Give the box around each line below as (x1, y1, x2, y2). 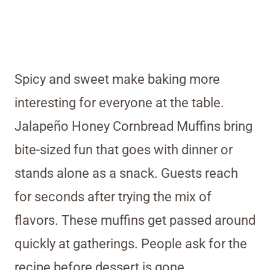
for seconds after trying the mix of (14, 189, 212, 204)
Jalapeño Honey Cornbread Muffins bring (14, 118, 253, 134)
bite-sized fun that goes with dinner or (14, 142, 233, 157)
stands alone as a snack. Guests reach (14, 165, 238, 181)
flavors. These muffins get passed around (14, 212, 256, 228)
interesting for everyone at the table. (14, 95, 224, 110)
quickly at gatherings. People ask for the (14, 236, 247, 251)
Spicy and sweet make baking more (14, 71, 220, 87)
